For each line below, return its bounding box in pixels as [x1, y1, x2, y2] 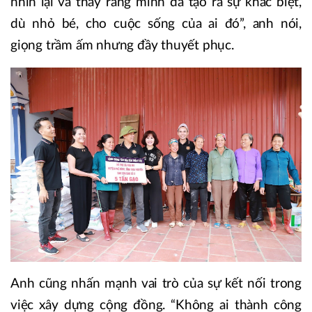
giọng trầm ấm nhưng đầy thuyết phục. [10, 39, 234, 53]
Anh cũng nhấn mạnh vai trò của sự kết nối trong [10, 276, 302, 290]
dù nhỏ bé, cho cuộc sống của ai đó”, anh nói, [10, 17, 302, 31]
